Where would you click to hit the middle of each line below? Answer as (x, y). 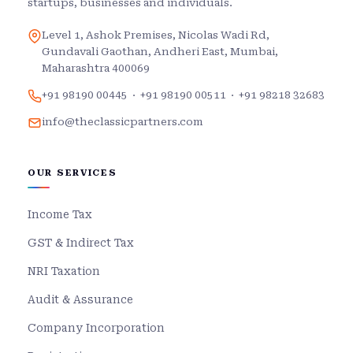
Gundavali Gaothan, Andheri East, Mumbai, (160, 52)
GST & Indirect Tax (81, 243)
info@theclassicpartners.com (123, 122)
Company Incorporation (96, 328)
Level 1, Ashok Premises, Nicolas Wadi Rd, (156, 35)
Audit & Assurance (80, 300)
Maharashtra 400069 (96, 69)
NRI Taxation (64, 271)
